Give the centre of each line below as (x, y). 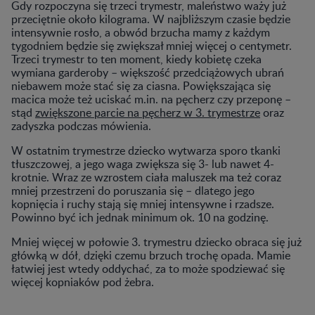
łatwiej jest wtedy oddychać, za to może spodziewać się (148, 268)
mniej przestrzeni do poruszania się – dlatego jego (133, 190)
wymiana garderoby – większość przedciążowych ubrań (148, 72)
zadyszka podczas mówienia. (81, 126)
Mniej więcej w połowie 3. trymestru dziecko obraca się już (156, 242)
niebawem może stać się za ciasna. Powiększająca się (141, 85)
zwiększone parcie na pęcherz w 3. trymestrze (148, 112)
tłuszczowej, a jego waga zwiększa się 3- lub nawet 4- (143, 163)
